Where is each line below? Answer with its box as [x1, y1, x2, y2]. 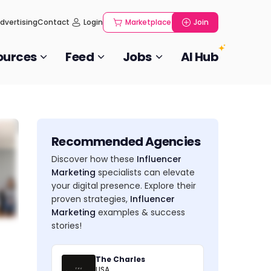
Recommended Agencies [51, 133, 200, 150]
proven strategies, [51, 193, 130, 205]
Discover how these [51, 153, 137, 165]
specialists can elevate [96, 166, 195, 178]
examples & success [96, 206, 185, 218]
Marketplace [125, 17, 171, 27]
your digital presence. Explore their [51, 180, 196, 192]
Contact [37, 17, 70, 27]
